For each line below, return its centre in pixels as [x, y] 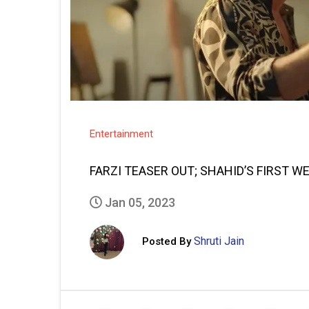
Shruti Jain [219, 241]
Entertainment [121, 134]
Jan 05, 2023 [139, 202]
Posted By [167, 241]
